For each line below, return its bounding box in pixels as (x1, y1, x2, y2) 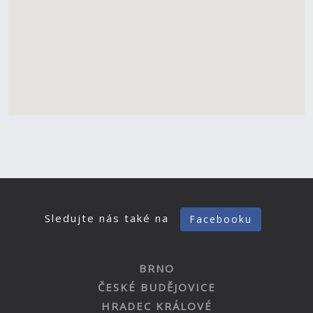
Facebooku (189, 212, 252, 226)
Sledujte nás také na (45, 211, 173, 226)
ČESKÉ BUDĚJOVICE (97, 280, 216, 294)
